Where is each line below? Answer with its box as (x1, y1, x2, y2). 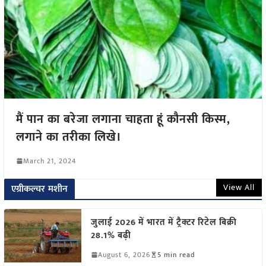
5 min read (157, 248, 195, 261)
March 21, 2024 (23, 154, 76, 167)
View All (223, 180, 255, 194)
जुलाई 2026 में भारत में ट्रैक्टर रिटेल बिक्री (90, 214, 237, 230)
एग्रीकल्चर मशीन (11, 180, 68, 197)
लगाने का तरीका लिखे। (15, 126, 122, 147)
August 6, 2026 (97, 248, 150, 261)
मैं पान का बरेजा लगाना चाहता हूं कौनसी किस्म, (15, 109, 230, 129)
